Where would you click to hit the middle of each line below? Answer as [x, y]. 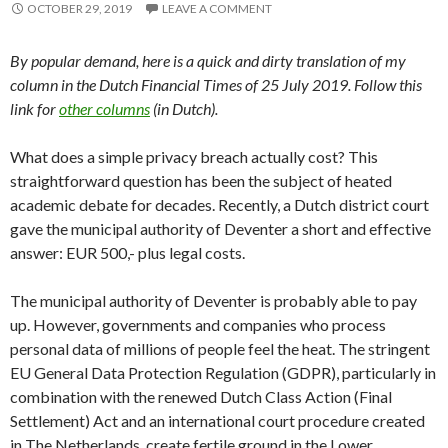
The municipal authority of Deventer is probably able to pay [213, 300]
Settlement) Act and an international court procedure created [217, 420]
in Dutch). [187, 108]
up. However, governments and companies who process [198, 324]
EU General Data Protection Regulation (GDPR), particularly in [223, 372]
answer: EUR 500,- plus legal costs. [127, 252]
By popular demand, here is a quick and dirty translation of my [208, 60]
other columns [104, 108]
